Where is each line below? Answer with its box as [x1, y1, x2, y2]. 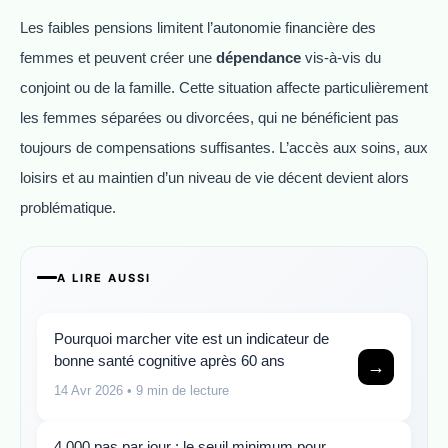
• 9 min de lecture [123, 382, 229, 398]
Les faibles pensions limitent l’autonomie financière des [20, 19, 376, 37]
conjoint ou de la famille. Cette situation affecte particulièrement [20, 79, 428, 97]
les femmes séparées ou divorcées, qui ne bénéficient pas [20, 109, 399, 127]
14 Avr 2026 [54, 382, 123, 398]
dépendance [216, 49, 301, 67]
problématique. [20, 199, 116, 217]
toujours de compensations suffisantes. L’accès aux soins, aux [20, 139, 428, 157]
